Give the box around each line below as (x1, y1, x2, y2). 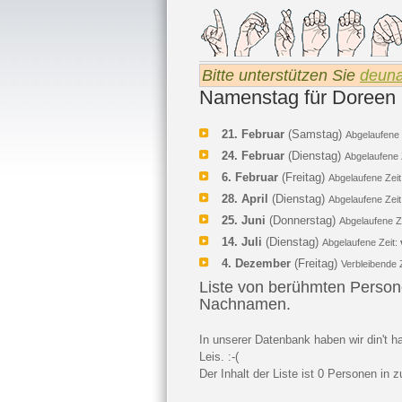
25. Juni (222, 214, 266, 227)
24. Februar (222, 149, 284, 162)
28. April (222, 192, 268, 205)
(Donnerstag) (266, 214, 339, 227)
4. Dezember (222, 257, 291, 270)
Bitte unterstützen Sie (202, 66, 360, 84)
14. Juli (222, 235, 262, 249)
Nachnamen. (199, 295, 291, 313)
